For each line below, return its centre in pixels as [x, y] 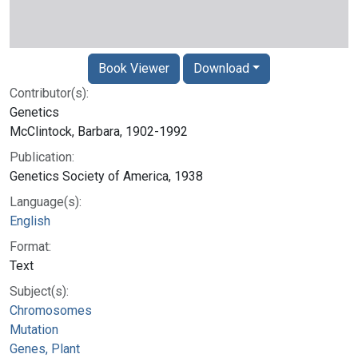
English [30, 221]
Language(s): [46, 201]
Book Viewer [133, 68]
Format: [30, 246]
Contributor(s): [49, 93]
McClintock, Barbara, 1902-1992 [99, 131]
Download [221, 68]
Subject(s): [39, 291]
